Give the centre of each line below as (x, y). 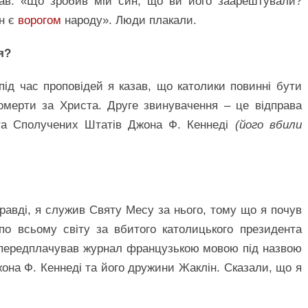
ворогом (40, 20)
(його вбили (268, 125)
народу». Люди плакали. (129, 20)
